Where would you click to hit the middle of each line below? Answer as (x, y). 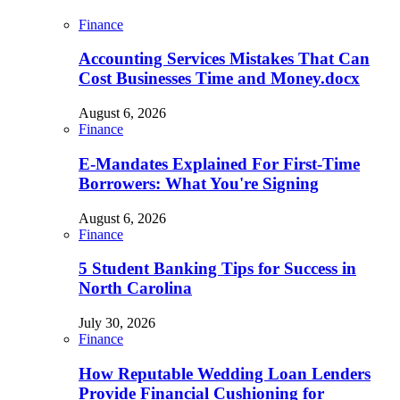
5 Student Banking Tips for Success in (217, 269)
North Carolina (135, 288)
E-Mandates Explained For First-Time (219, 163)
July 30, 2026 (117, 323)
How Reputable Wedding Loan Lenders (225, 373)
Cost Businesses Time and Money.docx (219, 79)
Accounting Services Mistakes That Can (224, 59)
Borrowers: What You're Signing (199, 183)
